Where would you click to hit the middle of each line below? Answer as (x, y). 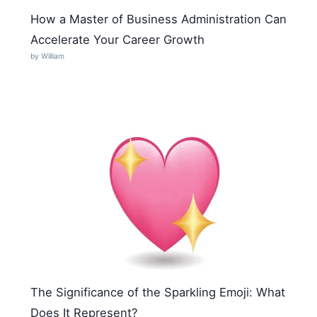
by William (48, 56)
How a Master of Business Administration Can (159, 19)
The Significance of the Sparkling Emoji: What (158, 293)
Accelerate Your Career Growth (118, 39)
